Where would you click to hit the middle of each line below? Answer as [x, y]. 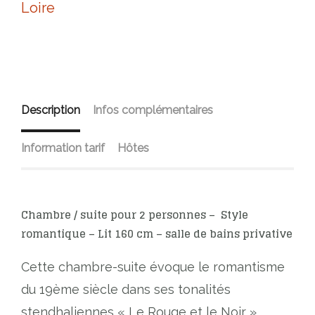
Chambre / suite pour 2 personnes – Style [135, 215]
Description [51, 110]
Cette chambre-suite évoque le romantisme [153, 267]
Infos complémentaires [153, 110]
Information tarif [63, 148]
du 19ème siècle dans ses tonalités [126, 290]
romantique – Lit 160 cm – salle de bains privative [157, 234]
